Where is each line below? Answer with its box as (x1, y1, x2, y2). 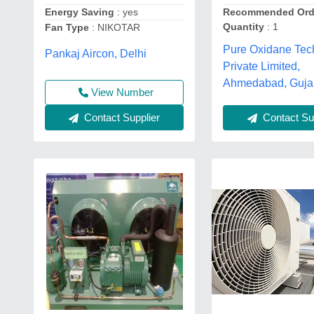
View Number (90, 86, 153, 98)
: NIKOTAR (89, 22, 140, 34)
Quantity (223, 21, 265, 33)
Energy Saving (45, 6, 114, 18)
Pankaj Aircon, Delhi (45, 48, 146, 60)
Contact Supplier (81, 111, 161, 123)
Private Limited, (223, 60, 301, 72)
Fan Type (45, 22, 89, 34)
